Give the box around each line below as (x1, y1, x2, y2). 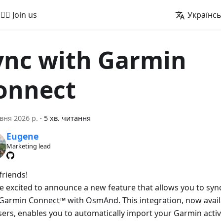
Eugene (6, 130, 38, 143)
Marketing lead (6, 142, 51, 151)
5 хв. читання (44, 113, 91, 123)
